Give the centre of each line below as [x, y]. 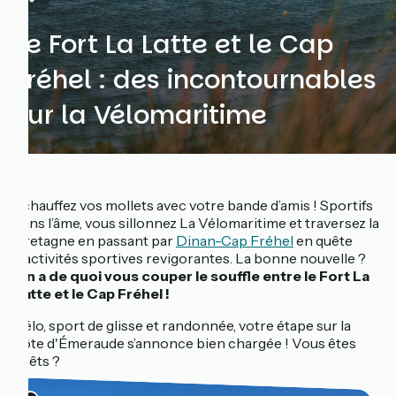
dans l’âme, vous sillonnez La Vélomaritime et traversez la [197, 223]
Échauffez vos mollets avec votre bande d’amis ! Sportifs [194, 206]
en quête [323, 241]
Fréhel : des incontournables [195, 80]
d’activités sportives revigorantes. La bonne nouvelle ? [190, 259]
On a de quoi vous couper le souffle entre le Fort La [192, 276]
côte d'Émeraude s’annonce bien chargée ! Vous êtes [185, 343]
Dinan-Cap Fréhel [235, 241]
